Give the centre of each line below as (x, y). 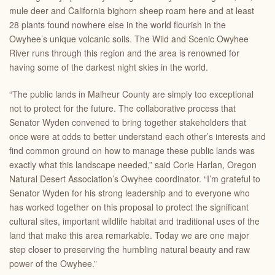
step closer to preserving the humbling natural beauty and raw (130, 249)
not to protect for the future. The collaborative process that (122, 108)
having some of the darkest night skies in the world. (109, 67)
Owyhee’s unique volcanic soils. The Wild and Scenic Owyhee (129, 39)
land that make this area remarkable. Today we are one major (129, 235)
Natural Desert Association (61, 179)
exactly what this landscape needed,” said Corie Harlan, (118, 165)
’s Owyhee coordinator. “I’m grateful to (186, 179)
